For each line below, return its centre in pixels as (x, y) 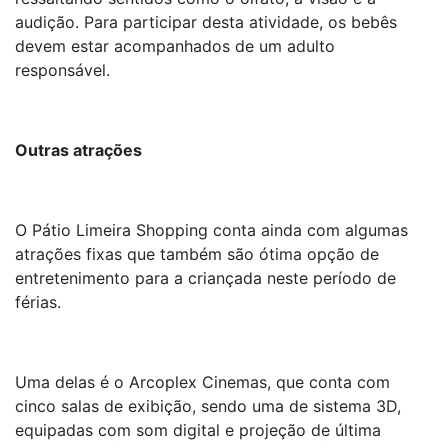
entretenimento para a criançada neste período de (205, 278)
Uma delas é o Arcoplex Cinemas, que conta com (202, 382)
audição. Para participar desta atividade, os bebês (206, 22)
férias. (38, 302)
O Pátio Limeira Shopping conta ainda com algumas (211, 230)
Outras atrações (78, 150)
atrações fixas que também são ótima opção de (197, 254)
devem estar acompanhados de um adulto (175, 46)
